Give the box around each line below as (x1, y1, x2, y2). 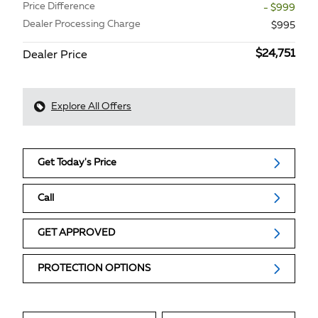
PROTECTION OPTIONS (38, 263, 150, 274)
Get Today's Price (38, 158, 116, 168)
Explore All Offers (51, 102, 131, 111)
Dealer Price (23, 50, 87, 61)
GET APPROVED (38, 228, 115, 238)
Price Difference (23, 1, 95, 11)
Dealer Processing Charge (23, 19, 141, 29)
